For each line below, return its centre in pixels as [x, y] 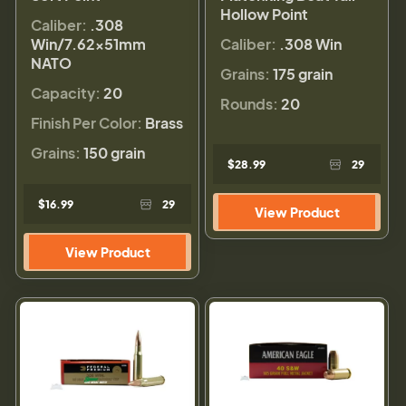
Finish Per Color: [87, 122]
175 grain [303, 73]
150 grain [114, 152]
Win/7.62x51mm [88, 43]
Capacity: [66, 92]
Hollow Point [264, 14]
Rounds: [249, 103]
